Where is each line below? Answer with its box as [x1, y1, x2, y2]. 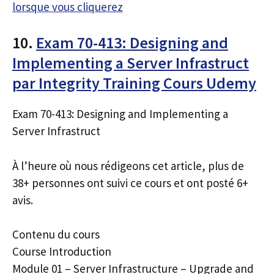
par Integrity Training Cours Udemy [12, 73, 256, 93]
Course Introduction [12, 244, 111, 259]
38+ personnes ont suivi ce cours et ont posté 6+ [12, 175, 248, 190]
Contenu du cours [12, 227, 100, 242]
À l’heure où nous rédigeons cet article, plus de [12, 158, 244, 173]
